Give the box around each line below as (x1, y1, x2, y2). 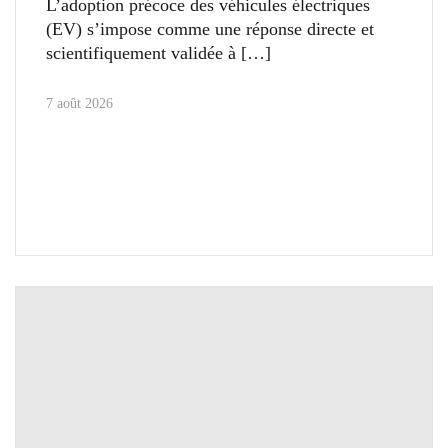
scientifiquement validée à (46, 42, 236, 63)
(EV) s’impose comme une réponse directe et (46, 18, 374, 39)
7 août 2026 (46, 95, 113, 111)
